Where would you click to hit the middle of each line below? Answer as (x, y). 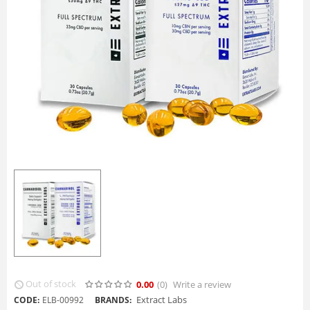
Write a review (202, 284)
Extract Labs (161, 299)
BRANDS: (113, 300)
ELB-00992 (63, 300)
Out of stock (51, 284)
